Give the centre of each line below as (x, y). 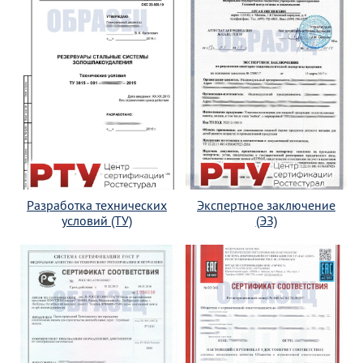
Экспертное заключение (266, 205)
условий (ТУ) (97, 221)
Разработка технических (97, 205)
